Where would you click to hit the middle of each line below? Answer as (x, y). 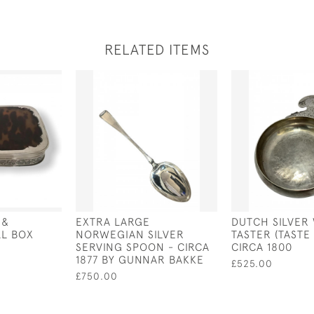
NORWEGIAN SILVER (130, 234)
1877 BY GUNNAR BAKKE (140, 259)
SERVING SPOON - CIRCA (143, 247)
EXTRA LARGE (113, 221)
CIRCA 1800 (262, 247)
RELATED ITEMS (157, 49)
